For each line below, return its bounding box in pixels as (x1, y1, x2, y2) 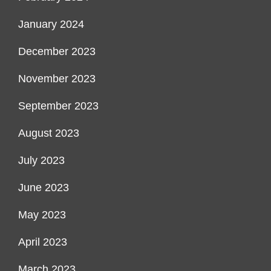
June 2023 (18, 181, 69, 194)
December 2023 (18, 45, 96, 58)
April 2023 (18, 236, 67, 249)
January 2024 (18, 18, 84, 31)
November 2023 (18, 73, 96, 85)
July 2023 (18, 154, 65, 167)
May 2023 (18, 209, 66, 221)
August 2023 (18, 127, 79, 140)
